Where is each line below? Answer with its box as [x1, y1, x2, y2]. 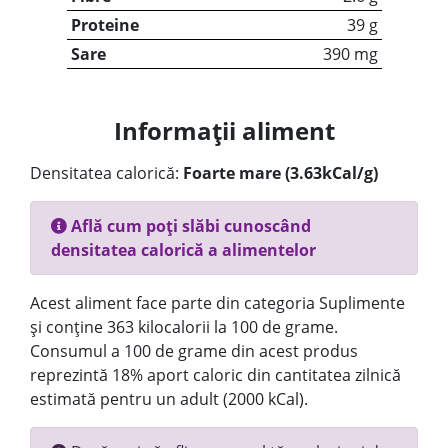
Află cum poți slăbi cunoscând [67, 215, 311, 237]
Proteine [70, 14, 139, 36]
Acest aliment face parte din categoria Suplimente [30, 292, 405, 314]
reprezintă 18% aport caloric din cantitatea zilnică [30, 364, 401, 386]
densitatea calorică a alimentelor [51, 239, 316, 261]
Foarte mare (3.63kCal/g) [183, 162, 378, 184]
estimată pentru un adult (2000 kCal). [30, 388, 308, 410]
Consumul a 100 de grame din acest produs [30, 340, 358, 362]
